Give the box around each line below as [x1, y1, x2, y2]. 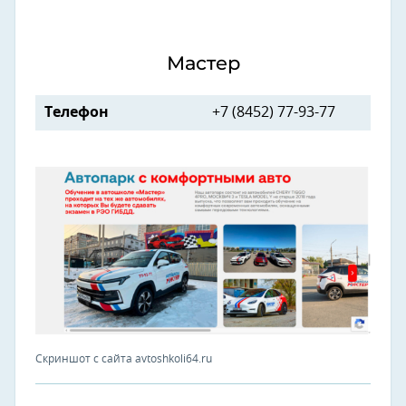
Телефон [44, 105, 109, 120]
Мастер [166, 52, 240, 74]
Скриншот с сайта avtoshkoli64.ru [35, 353, 212, 364]
